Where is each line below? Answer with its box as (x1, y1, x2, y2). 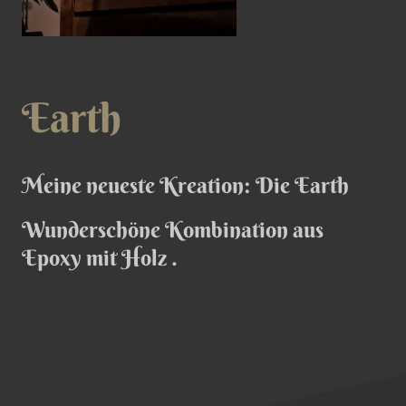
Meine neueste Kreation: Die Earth (22, 171, 349, 199)
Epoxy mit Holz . (22, 244, 182, 272)
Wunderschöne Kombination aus (22, 216, 324, 244)
